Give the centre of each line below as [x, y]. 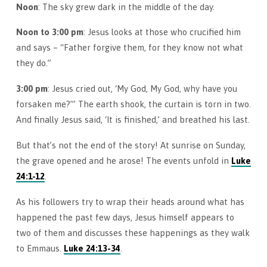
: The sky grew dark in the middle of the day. [126, 7]
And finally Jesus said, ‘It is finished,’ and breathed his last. [133, 120]
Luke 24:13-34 [92, 248]
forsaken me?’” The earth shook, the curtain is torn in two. [133, 104]
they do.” [33, 63]
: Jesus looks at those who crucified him [162, 32]
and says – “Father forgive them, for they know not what [129, 48]
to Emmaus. [40, 248]
